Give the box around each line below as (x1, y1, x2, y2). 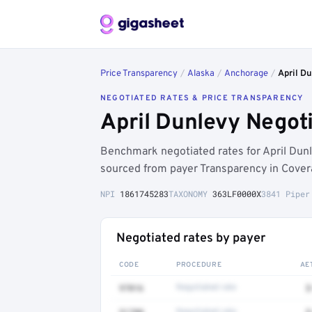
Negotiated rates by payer (116, 231, 265, 247)
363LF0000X (212, 188, 261, 199)
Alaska (187, 68, 214, 79)
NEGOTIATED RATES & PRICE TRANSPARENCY (100, 93, 304, 103)
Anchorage (224, 68, 268, 79)
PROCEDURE (176, 260, 222, 270)
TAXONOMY (169, 188, 212, 199)
